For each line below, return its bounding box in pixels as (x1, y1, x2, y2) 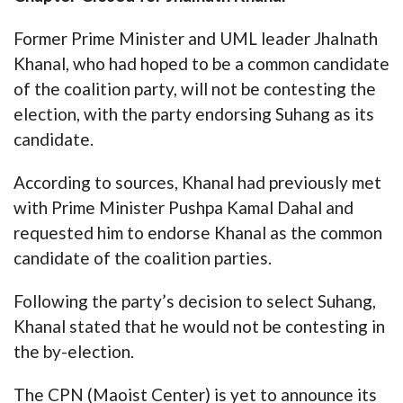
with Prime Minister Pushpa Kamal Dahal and (13, 196, 354, 218)
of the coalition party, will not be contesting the (13, 77, 376, 99)
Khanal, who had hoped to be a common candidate (13, 52, 390, 74)
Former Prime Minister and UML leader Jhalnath (13, 27, 378, 49)
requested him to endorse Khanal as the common (13, 221, 382, 243)
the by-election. (13, 340, 134, 362)
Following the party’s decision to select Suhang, (13, 290, 376, 311)
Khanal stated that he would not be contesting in (13, 315, 385, 336)
